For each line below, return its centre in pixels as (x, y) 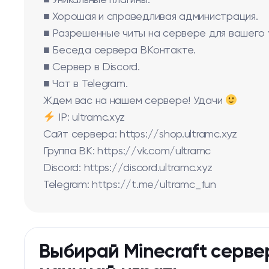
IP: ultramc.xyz (90, 118)
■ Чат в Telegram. (86, 84)
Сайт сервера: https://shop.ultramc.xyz (140, 134)
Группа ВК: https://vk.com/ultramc (127, 151)
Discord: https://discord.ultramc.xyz (128, 168)
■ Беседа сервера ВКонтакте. (119, 50)
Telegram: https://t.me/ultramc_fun (130, 185)
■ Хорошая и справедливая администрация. (151, 17)
